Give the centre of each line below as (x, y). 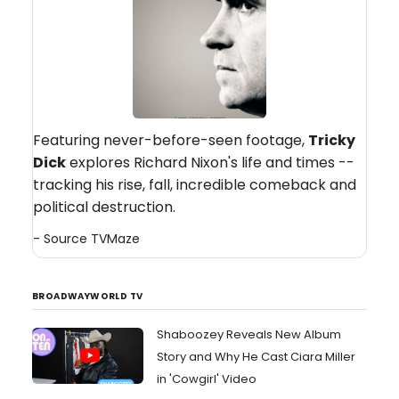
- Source (62, 239)
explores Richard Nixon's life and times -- (210, 163)
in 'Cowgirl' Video (207, 379)
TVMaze (115, 239)
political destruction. (104, 207)
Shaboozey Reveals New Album (249, 334)
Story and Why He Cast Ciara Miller (256, 357)
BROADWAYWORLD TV (88, 296)
